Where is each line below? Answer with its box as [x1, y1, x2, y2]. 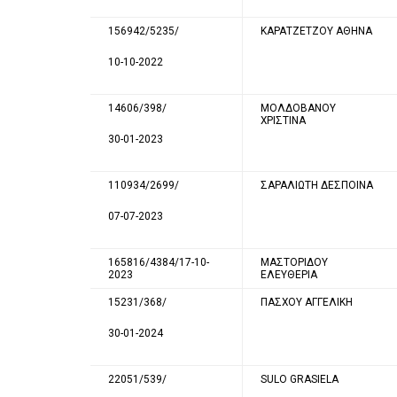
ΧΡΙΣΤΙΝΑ [261, 113, 306, 127]
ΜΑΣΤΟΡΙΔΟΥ [261, 255, 328, 269]
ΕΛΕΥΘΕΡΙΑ [261, 268, 317, 281]
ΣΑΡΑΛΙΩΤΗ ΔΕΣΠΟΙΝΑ [261, 178, 373, 191]
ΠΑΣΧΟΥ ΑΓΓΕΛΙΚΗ [261, 295, 353, 308]
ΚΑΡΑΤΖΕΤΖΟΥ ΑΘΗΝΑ [261, 24, 372, 37]
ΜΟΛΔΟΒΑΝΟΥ [261, 101, 336, 114]
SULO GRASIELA [261, 372, 339, 385]
